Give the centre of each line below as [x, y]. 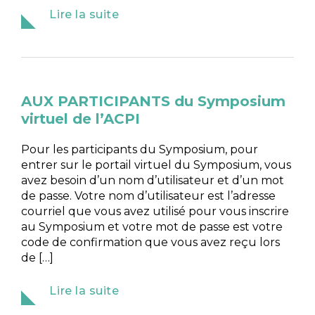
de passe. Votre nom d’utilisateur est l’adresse [149, 195]
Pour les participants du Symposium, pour [140, 149]
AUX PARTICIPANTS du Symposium [154, 101]
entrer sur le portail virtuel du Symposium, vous [156, 165]
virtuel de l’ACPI [81, 118]
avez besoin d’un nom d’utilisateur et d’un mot [153, 180]
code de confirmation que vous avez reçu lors [151, 242]
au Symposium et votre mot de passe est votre [152, 226]
